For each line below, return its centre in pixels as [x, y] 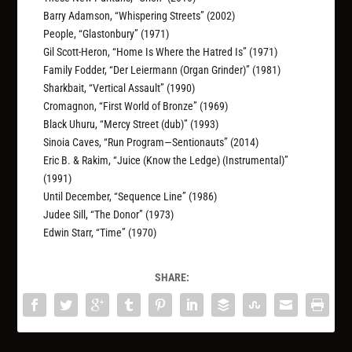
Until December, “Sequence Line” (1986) [130, 197]
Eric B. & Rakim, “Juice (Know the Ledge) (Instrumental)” [166, 161]
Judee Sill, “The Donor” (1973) [109, 215]
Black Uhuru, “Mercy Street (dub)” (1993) [131, 125]
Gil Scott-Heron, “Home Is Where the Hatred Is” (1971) [161, 52]
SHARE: [172, 278]
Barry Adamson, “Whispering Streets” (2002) [139, 16]
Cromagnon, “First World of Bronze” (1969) [136, 106]
